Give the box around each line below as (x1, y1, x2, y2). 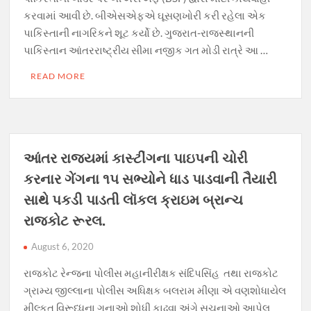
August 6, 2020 (31, 241, 94, 253)
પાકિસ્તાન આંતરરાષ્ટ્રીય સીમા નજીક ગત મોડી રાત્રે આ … (24, 44, 269, 57)
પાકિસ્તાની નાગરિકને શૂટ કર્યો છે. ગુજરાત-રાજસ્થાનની (24, 26, 255, 40)
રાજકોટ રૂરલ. (24, 212, 106, 229)
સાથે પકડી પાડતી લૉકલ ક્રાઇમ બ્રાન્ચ (24, 192, 244, 208)
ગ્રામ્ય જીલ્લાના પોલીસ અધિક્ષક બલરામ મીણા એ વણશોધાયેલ (24, 284, 287, 297)
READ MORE (31, 71, 86, 82)
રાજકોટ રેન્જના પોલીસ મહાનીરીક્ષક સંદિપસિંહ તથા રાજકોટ (24, 267, 279, 280)
